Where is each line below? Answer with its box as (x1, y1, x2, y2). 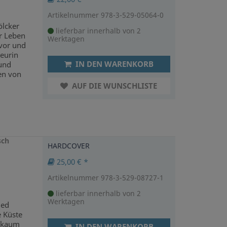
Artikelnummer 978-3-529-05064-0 (47, 10, 164, 20)
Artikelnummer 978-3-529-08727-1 (47, 172, 164, 182)
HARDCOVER (47, 140, 90, 150)
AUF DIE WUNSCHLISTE (70, 80, 158, 91)
